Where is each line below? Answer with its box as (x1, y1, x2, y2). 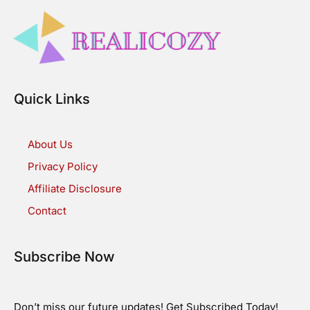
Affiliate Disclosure (28, 182, 122, 196)
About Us (28, 138, 73, 152)
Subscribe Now (14, 248, 115, 266)
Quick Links (14, 91, 90, 108)
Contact (28, 204, 66, 218)
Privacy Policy (28, 160, 98, 174)
